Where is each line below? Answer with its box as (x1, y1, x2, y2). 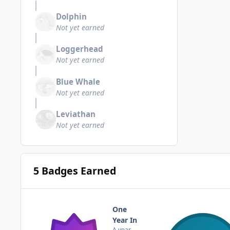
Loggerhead (56, 44, 103, 54)
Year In (112, 215, 137, 225)
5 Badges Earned (33, 164, 116, 178)
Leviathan (56, 109, 95, 120)
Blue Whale (56, 76, 100, 87)
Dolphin (56, 11, 87, 22)
